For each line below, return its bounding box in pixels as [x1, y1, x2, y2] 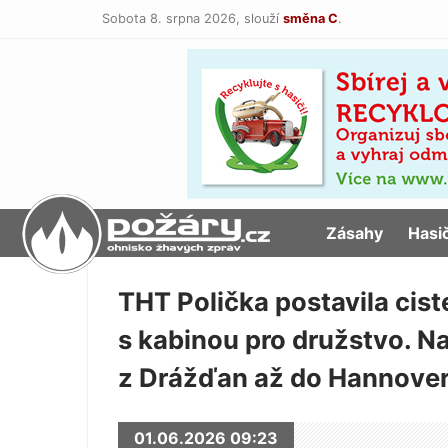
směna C [283, 11, 338, 26]
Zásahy [326, 223, 384, 243]
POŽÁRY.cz [118, 223, 209, 243]
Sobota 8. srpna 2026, [102, 11, 244, 26]
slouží [244, 11, 279, 26]
